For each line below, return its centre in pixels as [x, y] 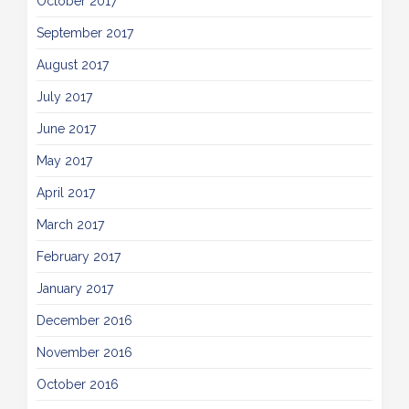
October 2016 [78, 384]
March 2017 [70, 225]
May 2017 [64, 161]
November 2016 [84, 352]
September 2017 [85, 33]
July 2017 [64, 97]
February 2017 [79, 257]
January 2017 [75, 288]
